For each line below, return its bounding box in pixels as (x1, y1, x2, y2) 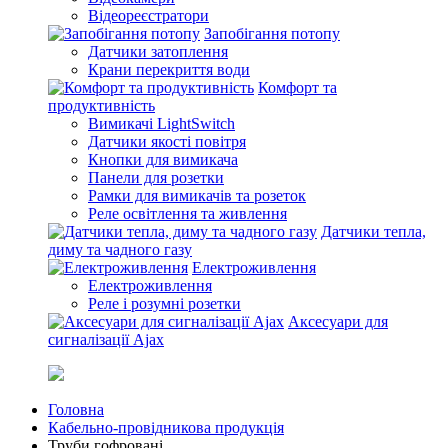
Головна (48, 401, 104, 418)
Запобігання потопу (204, 25, 340, 42)
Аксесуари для (288, 313, 388, 330)
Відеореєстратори (88, 7, 209, 24)
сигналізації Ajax (48, 331, 164, 348)
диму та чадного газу (48, 241, 192, 258)
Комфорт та (258, 79, 337, 96)
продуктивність (48, 97, 155, 114)
